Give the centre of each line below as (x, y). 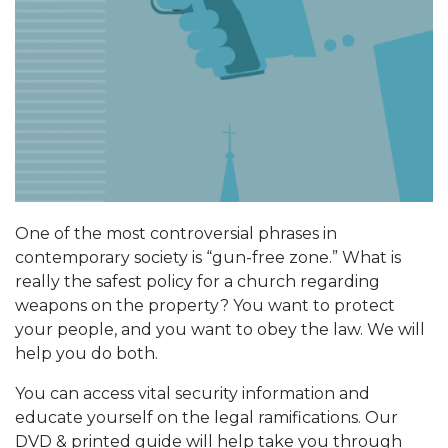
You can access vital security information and (192, 393)
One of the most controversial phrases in (176, 233)
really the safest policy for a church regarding (197, 281)
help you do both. (86, 353)
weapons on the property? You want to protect (205, 305)
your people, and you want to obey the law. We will (220, 329)
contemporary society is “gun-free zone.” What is (208, 257)
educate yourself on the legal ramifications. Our (206, 417)
